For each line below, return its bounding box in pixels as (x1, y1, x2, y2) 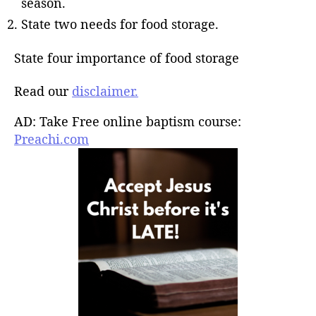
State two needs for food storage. (21, 16, 219, 33)
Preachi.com (14, 130, 89, 148)
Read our (14, 83, 72, 100)
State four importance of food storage (14, 49, 239, 66)
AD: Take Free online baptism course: (14, 113, 241, 130)
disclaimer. (72, 83, 138, 100)
